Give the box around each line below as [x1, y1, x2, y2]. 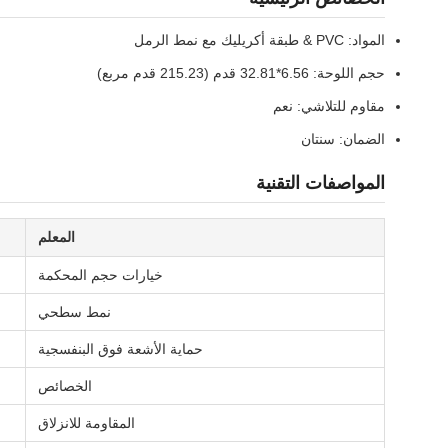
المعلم [38, 229, 75, 245]
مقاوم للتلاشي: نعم [273, 98, 385, 114]
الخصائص [38, 378, 92, 394]
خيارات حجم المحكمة [38, 267, 163, 283]
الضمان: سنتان [301, 131, 385, 147]
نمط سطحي [38, 304, 111, 320]
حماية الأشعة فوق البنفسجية [38, 341, 203, 357]
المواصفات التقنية [256, 173, 385, 193]
